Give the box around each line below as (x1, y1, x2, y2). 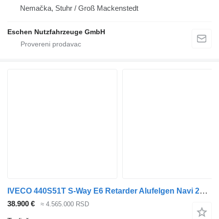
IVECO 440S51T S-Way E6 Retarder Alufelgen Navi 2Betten (199, 186, 208, 196)
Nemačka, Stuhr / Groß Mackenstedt (20, 4, 138, 13)
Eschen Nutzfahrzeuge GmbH (7, 28, 105, 36)
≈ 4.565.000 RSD (41, 200, 89, 208)
